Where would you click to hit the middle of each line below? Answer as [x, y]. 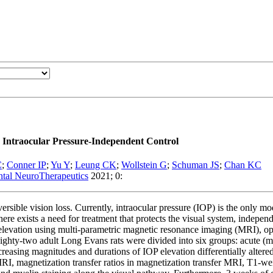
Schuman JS [196, 165]
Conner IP [27, 165]
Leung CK [96, 165]
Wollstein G [144, 165]
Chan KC [243, 165]
